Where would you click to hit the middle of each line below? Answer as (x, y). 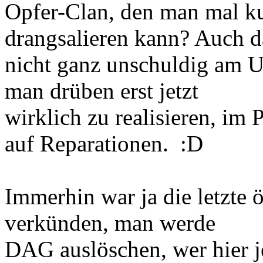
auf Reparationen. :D (104, 144)
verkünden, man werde (110, 223)
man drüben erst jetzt (102, 91)
